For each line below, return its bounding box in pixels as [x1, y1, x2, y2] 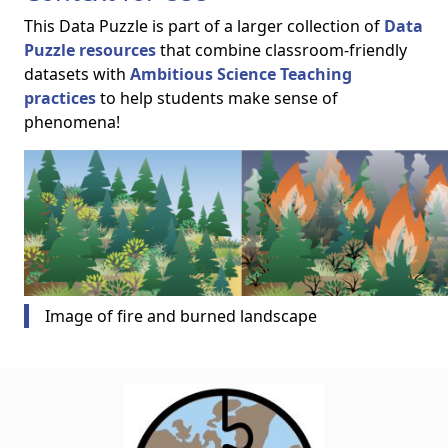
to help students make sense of [96, 87, 338, 109]
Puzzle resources [24, 39, 156, 61]
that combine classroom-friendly [156, 39, 407, 61]
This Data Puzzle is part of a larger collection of [24, 15, 384, 37]
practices [24, 87, 96, 109]
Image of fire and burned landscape [45, 305, 317, 327]
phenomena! [24, 111, 120, 133]
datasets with [24, 63, 130, 85]
